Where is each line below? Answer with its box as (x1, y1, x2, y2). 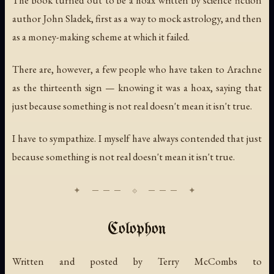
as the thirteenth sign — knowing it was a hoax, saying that (12, 80, 262, 94)
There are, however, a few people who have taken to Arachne (12, 62, 262, 76)
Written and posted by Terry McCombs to (12, 254, 262, 268)
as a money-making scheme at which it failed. (12, 29, 190, 43)
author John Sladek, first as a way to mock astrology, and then (12, 11, 262, 25)
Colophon (108, 221, 166, 238)
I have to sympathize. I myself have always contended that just (12, 131, 262, 145)
